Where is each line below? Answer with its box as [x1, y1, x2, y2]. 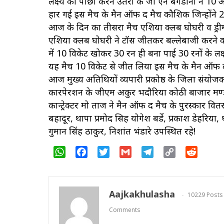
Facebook [87, 146, 122, 158]
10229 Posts [187, 190, 223, 199]
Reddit [197, 146, 221, 158]
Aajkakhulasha [109, 188, 175, 200]
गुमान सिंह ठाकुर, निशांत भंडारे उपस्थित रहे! [48, 124, 195, 137]
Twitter [109, 146, 138, 158]
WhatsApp [65, 146, 104, 158]
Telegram [153, 146, 189, 158]
